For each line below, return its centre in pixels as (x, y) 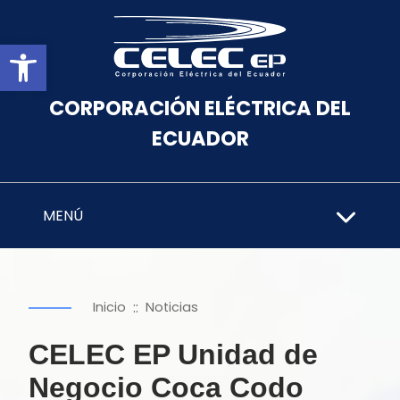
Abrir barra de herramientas (203, 52)
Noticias (172, 307)
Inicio (109, 307)
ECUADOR (200, 138)
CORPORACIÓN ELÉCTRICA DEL (200, 108)
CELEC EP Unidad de (173, 354)
